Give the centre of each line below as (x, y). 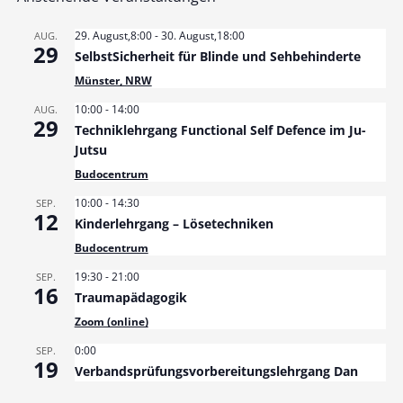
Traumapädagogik (130, 297)
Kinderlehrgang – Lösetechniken (174, 223)
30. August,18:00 (202, 35)
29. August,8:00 (113, 35)
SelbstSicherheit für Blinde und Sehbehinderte (217, 56)
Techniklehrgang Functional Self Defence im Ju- (220, 130)
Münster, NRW (113, 80)
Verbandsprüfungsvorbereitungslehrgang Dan (216, 371)
